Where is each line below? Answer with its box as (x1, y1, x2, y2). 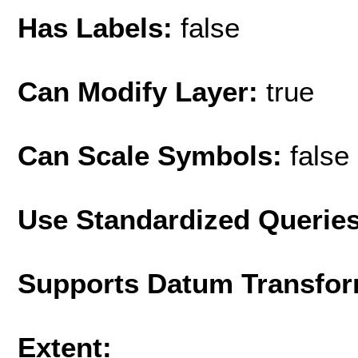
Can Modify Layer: (18, 75, 266, 107)
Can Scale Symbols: (18, 139, 290, 171)
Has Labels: (18, 11, 181, 43)
